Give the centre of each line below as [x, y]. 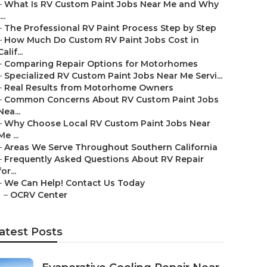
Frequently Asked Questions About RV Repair [104, 159]
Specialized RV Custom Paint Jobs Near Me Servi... [113, 76]
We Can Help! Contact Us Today [74, 183]
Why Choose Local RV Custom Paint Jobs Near [107, 123]
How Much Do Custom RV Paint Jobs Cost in [102, 40]
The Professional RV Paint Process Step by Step [110, 28]
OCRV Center [39, 195]
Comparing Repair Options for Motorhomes [101, 64]
